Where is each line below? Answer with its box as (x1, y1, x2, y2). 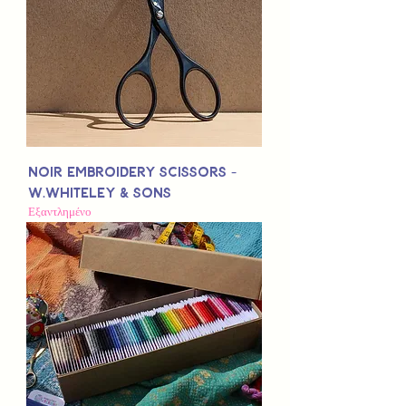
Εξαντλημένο (28, 204, 92, 219)
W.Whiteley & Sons (28, 184, 171, 201)
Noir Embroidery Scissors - (28, 163, 237, 180)
